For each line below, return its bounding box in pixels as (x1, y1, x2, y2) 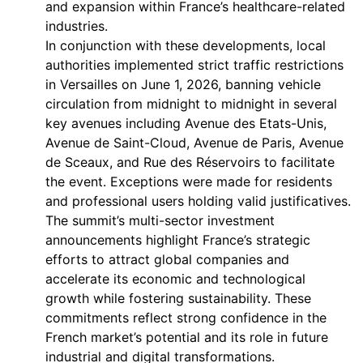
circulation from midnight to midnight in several (45, 96, 337, 112)
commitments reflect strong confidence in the (45, 310, 327, 326)
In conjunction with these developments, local (45, 37, 326, 53)
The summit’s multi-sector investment (45, 212, 275, 228)
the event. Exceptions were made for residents (45, 173, 332, 190)
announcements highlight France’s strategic (45, 232, 310, 248)
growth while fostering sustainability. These (45, 290, 311, 306)
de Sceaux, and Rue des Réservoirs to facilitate (45, 154, 335, 170)
